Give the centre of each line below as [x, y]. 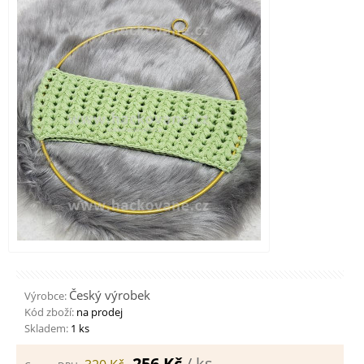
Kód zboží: [49, 312]
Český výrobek [110, 295]
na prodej [98, 312]
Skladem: [46, 328]
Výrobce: [45, 296]
